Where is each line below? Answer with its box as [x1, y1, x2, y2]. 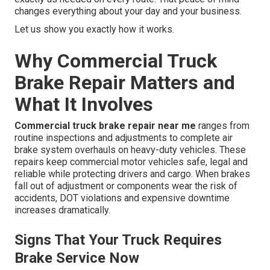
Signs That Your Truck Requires [14, 231, 222, 249]
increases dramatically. [14, 204, 110, 216]
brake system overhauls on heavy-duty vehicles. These [14, 144, 246, 156]
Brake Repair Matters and [14, 71, 235, 95]
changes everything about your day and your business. [14, 5, 242, 17]
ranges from [196, 120, 250, 132]
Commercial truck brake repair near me [14, 120, 196, 132]
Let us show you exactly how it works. [14, 24, 174, 36]
